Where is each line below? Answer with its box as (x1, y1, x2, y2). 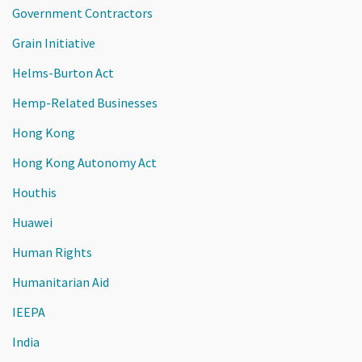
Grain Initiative (12, 34, 95, 51)
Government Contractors (12, 4, 153, 21)
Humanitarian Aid (12, 273, 109, 290)
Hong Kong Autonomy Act (12, 154, 157, 170)
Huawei (12, 213, 53, 230)
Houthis (12, 183, 57, 200)
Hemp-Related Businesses (12, 94, 158, 111)
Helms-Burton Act (12, 64, 114, 81)
